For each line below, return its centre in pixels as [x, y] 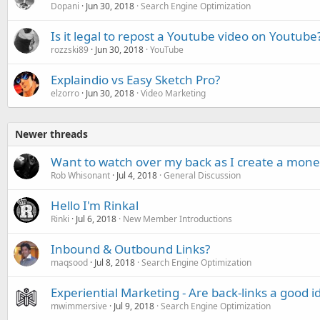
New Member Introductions [177, 219]
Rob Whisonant [80, 175]
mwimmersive [79, 306]
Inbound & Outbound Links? [130, 249]
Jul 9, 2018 [134, 306]
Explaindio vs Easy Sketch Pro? [135, 79]
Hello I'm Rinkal [95, 205]
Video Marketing [173, 93]
